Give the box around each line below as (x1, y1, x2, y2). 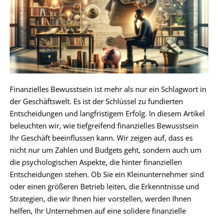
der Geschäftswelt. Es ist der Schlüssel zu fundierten (10, 96, 183, 107)
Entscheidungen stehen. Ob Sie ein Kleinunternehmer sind (10, 169, 204, 180)
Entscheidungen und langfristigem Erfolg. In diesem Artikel (10, 109, 205, 119)
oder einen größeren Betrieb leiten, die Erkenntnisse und (10, 182, 199, 192)
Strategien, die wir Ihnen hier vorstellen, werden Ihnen (10, 194, 191, 204)
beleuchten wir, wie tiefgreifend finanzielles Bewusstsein (10, 121, 199, 131)
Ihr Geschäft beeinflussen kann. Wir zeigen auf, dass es (10, 133, 193, 143)
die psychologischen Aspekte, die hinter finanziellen (10, 157, 182, 167)
